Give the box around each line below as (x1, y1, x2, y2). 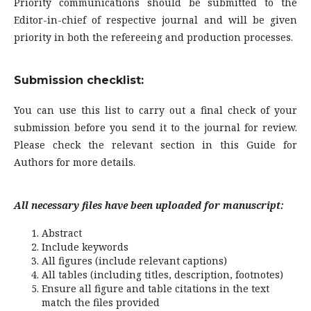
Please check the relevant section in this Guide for (14, 138, 297, 152)
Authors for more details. (14, 155, 135, 169)
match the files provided (42, 296, 160, 310)
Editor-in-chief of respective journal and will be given (14, 13, 297, 27)
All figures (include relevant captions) (42, 254, 227, 268)
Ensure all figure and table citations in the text (42, 282, 269, 296)
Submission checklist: (14, 74, 144, 87)
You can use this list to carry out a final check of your (14, 103, 297, 117)
